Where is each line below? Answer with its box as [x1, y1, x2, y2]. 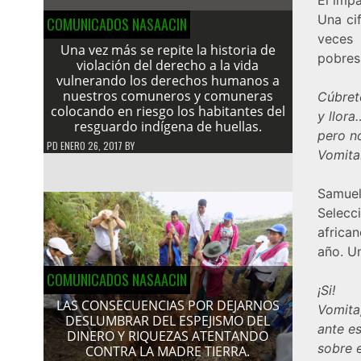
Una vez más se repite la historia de [60, 40, 276, 59]
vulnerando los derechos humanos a [56, 71, 280, 89]
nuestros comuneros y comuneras [62, 86, 273, 105]
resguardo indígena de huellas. [73, 117, 262, 135]
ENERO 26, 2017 [60, 138, 122, 152]
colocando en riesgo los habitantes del [50, 102, 285, 120]
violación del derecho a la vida [77, 56, 259, 74]
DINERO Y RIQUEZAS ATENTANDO [67, 327, 269, 346]
